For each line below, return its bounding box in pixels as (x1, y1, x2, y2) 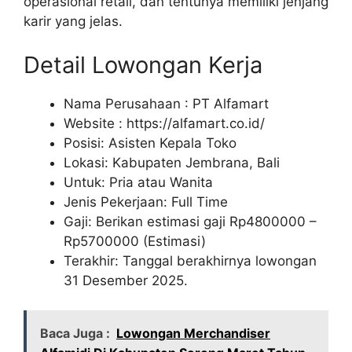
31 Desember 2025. (64, 272, 188, 288)
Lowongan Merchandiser (116, 325, 270, 342)
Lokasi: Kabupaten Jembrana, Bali (64, 154, 280, 170)
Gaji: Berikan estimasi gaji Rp (64, 213, 246, 229)
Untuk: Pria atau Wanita (64, 174, 213, 190)
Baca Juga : (40, 325, 110, 342)
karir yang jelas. (24, 13, 123, 30)
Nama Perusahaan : (64, 95, 192, 112)
